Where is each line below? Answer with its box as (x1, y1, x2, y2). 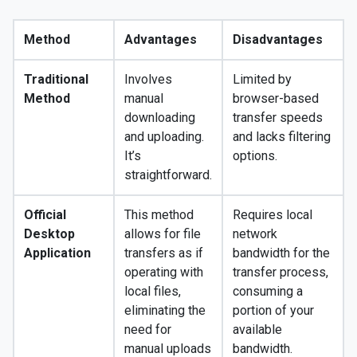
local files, (124, 284, 181, 300)
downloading (124, 110, 195, 126)
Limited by (233, 72, 292, 88)
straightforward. (124, 167, 212, 183)
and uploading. (124, 129, 204, 145)
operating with (124, 265, 203, 280)
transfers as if (124, 245, 203, 261)
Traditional (24, 72, 88, 88)
